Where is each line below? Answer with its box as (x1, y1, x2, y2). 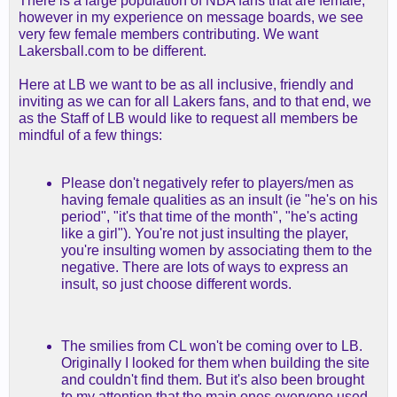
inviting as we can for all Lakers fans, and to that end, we (19, 94, 371, 109)
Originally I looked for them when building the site (61, 355, 370, 370)
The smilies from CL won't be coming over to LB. (61, 339, 362, 354)
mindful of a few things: (19, 128, 162, 143)
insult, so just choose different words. (61, 276, 292, 292)
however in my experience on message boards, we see (19, 10, 363, 25)
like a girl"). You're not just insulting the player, (61, 226, 348, 241)
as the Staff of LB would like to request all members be (19, 111, 358, 126)
